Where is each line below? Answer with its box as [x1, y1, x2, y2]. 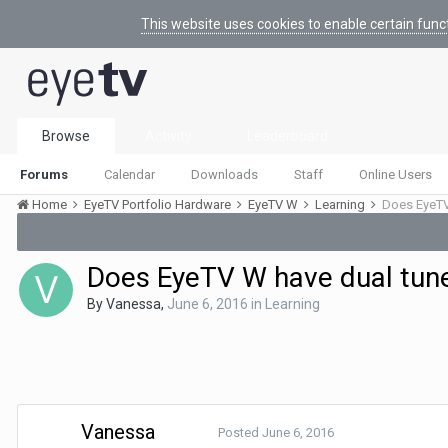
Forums [20, 167, 68, 182]
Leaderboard [247, 128, 328, 144]
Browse [42, 128, 90, 144]
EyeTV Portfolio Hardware [84, 197, 234, 212]
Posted [218, 425, 262, 440]
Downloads [191, 167, 258, 182]
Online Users [359, 167, 432, 182]
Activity [145, 128, 192, 144]
